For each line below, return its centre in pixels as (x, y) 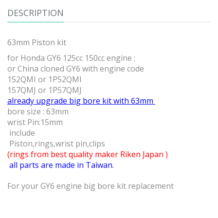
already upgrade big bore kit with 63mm (81, 101)
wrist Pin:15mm (36, 122)
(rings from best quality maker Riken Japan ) (88, 154)
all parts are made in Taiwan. (62, 165)
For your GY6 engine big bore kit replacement (91, 186)
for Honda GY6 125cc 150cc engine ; (71, 58)
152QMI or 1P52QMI (45, 80)
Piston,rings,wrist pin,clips (58, 144)
